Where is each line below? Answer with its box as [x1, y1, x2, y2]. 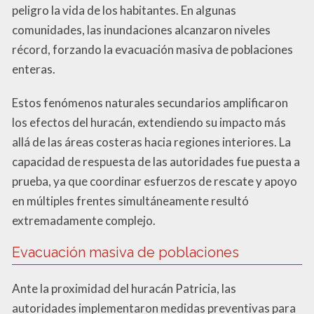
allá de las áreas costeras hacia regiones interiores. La [12, 135, 291, 150]
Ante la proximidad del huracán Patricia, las [12, 281, 236, 296]
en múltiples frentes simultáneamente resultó [12, 193, 249, 209]
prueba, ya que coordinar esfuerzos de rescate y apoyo [12, 174, 297, 189]
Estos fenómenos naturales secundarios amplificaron [12, 95, 288, 111]
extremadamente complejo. [12, 213, 156, 228]
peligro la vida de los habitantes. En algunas [12, 3, 236, 18]
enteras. [12, 62, 55, 77]
